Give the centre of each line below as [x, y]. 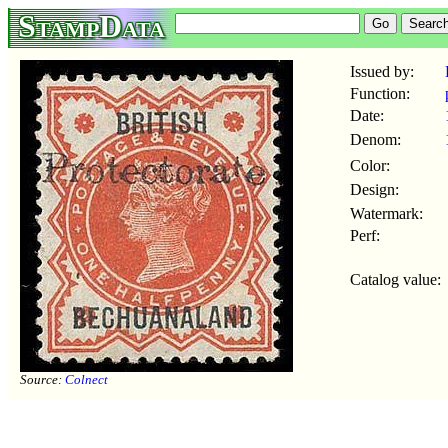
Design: [374, 189]
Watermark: [386, 213]
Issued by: [382, 71]
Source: [42, 379]
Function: [380, 93]
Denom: [375, 139]
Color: [370, 165]
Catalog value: [395, 279]
